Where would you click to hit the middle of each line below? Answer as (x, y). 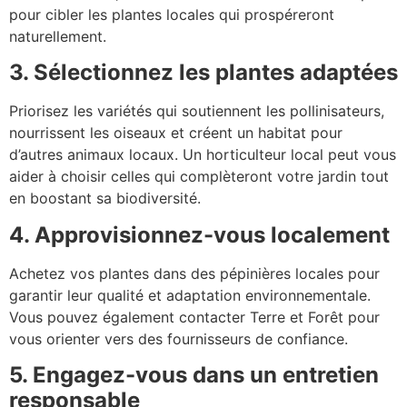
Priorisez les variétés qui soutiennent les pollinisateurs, (197, 111)
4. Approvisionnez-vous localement (199, 234)
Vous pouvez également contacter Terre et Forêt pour (194, 317)
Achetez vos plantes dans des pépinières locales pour (194, 273)
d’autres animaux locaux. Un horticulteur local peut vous (203, 155)
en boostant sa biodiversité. (105, 199)
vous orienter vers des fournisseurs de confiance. (179, 338)
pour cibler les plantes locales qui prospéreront (172, 14)
